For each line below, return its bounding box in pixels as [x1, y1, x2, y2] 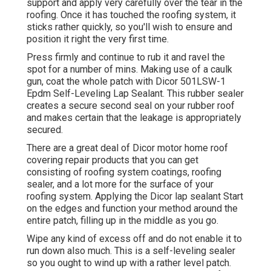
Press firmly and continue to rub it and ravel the [27, 51, 225, 64]
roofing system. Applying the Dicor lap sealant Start [27, 191, 243, 203]
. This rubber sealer [163, 88, 244, 100]
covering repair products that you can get [27, 154, 198, 166]
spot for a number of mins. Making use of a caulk [27, 64, 232, 76]
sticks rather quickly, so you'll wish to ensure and [27, 21, 232, 33]
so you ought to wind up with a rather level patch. [27, 257, 231, 269]
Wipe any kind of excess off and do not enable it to [27, 233, 242, 245]
